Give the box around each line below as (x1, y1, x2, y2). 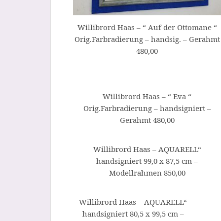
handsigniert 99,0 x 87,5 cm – (96, 156, 198, 166)
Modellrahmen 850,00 (109, 168, 185, 178)
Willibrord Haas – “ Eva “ (103, 91, 191, 102)
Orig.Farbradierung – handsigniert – (83, 103, 211, 113)
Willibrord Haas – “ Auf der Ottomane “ (77, 22, 217, 32)
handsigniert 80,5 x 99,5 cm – (82, 208, 184, 219)
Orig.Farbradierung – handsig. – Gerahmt (74, 34, 220, 44)
